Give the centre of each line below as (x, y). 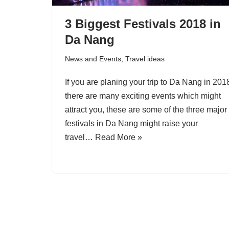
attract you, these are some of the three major (146, 110)
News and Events (93, 59)
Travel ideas (145, 59)
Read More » (119, 138)
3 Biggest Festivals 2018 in (143, 24)
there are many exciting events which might (143, 96)
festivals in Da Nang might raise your (131, 124)
